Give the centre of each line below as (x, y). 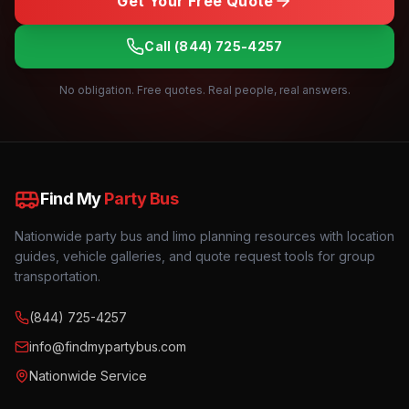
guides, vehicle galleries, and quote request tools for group (195, 256)
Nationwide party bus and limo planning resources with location (204, 236)
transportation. (58, 276)
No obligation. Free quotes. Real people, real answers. (204, 90)
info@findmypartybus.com (108, 346)
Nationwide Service (88, 376)
